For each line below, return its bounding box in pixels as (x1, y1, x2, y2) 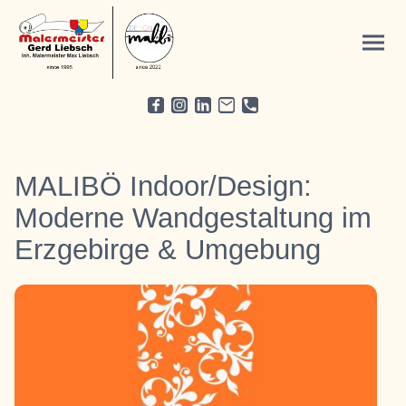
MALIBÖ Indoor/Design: (14, 170, 312, 202)
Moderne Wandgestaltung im (14, 202, 372, 234)
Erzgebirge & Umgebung (14, 234, 321, 266)
